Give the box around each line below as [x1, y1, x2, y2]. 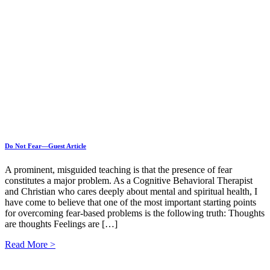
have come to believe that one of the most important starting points [5, 197, 256, 208]
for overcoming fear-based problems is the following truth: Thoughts [5, 208, 265, 219]
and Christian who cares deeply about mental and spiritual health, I [5, 186, 257, 197]
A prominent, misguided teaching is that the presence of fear [5, 165, 232, 175]
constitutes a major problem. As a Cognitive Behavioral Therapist [5, 175, 253, 186]
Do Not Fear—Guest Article [5, 142, 86, 150]
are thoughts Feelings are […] [5, 219, 118, 230]
